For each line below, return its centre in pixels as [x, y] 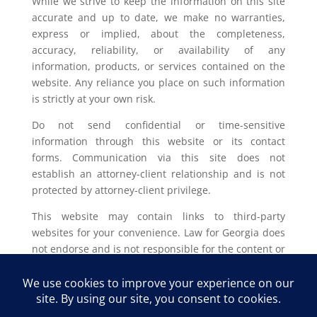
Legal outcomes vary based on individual [158, 292]
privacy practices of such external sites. [125, 265]
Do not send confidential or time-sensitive [158, 125]
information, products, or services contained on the [158, 67]
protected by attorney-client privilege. [121, 190]
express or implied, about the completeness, [158, 34]
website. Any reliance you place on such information [158, 83]
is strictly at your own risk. [93, 99]
